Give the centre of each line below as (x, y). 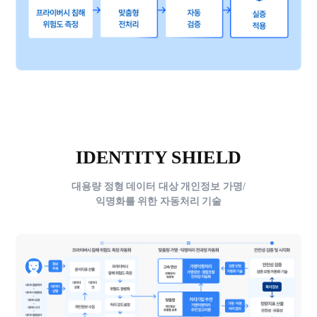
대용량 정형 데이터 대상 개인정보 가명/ (158, 186)
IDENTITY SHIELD (158, 157)
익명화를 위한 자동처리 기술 (158, 201)
